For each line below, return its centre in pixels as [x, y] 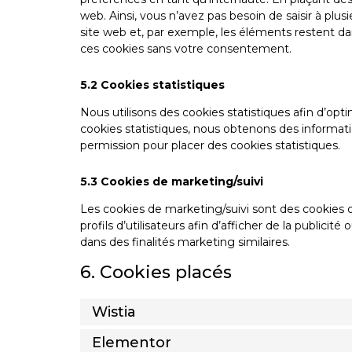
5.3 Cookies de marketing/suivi [172, 182]
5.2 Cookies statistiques [152, 84]
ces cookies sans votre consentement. [186, 48]
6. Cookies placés [156, 273]
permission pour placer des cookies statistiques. [210, 146]
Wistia [114, 312]
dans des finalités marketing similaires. [185, 242]
